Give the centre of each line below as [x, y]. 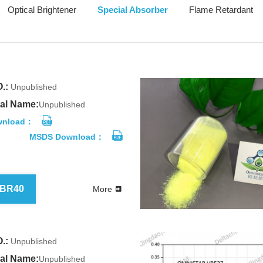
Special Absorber [133, 10]
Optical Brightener [42, 10]
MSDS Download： [67, 137]
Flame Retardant [221, 10]
